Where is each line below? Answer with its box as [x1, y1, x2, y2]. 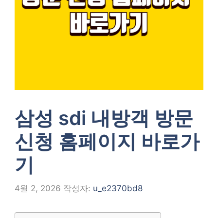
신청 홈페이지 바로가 [15, 129, 200, 153]
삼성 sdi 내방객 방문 [15, 106, 193, 130]
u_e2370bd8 [93, 183, 143, 193]
